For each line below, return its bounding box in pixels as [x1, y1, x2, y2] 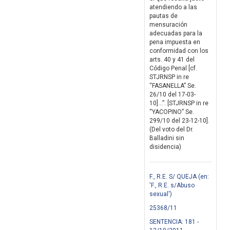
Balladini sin [149, 135, 184, 142]
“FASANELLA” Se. [149, 82, 196, 90]
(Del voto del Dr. [149, 126, 194, 133]
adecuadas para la [149, 30, 202, 37]
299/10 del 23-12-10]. [149, 117, 209, 125]
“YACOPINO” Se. [149, 108, 194, 116]
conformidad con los [149, 47, 208, 55]
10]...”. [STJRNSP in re [149, 100, 208, 107]
